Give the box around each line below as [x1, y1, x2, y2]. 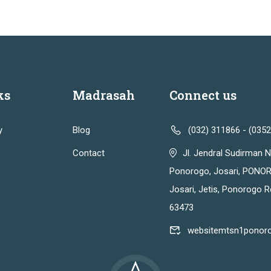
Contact [72, 147, 105, 158]
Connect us [169, 87, 237, 103]
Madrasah [72, 87, 135, 103]
